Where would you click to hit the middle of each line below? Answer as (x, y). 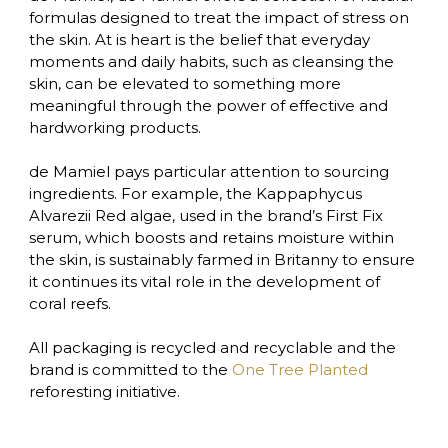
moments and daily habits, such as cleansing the (211, 61)
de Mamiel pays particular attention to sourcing (208, 171)
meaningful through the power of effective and (208, 105)
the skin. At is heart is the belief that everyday (199, 39)
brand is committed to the (130, 369)
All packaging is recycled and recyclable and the (212, 347)
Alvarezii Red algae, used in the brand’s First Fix (205, 215)
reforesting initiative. (104, 391)
